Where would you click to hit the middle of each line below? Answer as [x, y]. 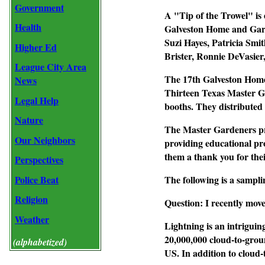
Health [28, 27]
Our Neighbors [45, 140]
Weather [32, 219]
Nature [29, 120]
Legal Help [37, 100]
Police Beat [37, 179]
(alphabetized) [40, 242]
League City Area [51, 67]
